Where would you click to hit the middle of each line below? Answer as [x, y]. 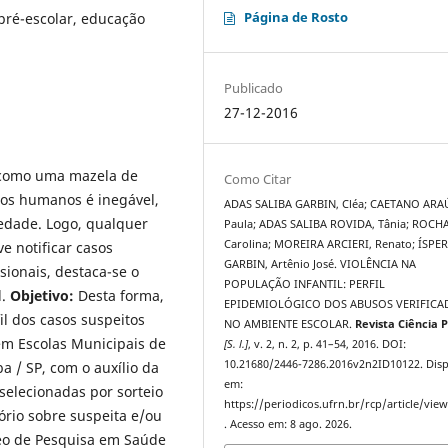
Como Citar [258, 178]
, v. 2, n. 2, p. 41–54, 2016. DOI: [327, 343]
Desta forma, [119, 295]
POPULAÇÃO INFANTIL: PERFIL [305, 283]
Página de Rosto [296, 16]
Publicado [254, 87]
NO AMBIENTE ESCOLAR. [290, 323]
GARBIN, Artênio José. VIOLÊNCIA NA [320, 263]
